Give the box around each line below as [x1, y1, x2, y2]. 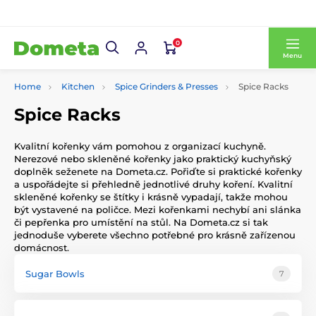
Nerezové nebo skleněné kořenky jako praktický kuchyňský [14, 153, 291, 164]
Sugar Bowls [25, 267, 85, 279]
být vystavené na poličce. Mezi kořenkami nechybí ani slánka [14, 204, 301, 215]
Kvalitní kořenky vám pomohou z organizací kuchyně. [14, 140, 266, 152]
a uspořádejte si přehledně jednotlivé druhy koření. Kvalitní [14, 178, 293, 190]
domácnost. [14, 242, 69, 253]
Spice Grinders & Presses [115, 81, 218, 92]
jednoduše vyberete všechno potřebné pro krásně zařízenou [14, 229, 296, 241]
